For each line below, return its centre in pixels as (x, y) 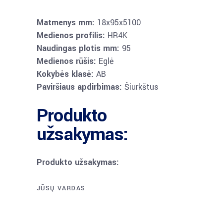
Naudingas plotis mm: (78, 48)
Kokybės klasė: (65, 74)
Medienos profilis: (71, 35)
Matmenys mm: (66, 23)
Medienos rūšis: (66, 61)
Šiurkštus (140, 87)
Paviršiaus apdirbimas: (79, 87)
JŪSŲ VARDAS (61, 188)
